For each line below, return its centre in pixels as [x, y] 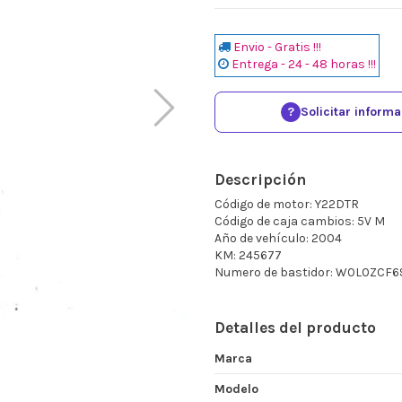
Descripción [260, 179]
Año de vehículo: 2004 [278, 238]
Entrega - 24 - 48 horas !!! [304, 64]
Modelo [236, 389]
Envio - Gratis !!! [277, 47]
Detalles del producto [295, 327]
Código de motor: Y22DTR [287, 204]
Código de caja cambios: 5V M [300, 221]
